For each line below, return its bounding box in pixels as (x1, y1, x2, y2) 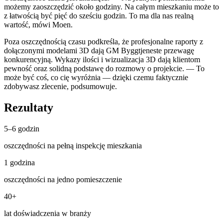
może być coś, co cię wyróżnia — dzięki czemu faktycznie (4, 73, 188, 82)
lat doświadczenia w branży (4, 209, 91, 218)
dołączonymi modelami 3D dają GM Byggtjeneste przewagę (4, 46, 194, 55)
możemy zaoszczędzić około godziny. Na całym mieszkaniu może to (4, 2, 219, 11)
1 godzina (4, 158, 35, 167)
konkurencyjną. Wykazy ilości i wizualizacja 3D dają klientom (4, 55, 200, 64)
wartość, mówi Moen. (4, 20, 73, 29)
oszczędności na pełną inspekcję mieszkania (4, 141, 142, 150)
